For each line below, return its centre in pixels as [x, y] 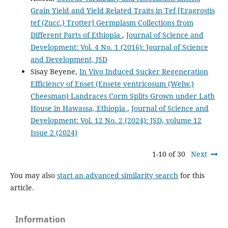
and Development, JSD [69, 60]
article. [22, 188]
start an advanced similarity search [117, 176]
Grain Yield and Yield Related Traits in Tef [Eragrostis [122, 11]
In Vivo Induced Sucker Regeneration [144, 72]
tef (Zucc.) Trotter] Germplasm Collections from [112, 23]
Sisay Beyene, [55, 72]
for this [191, 176]
